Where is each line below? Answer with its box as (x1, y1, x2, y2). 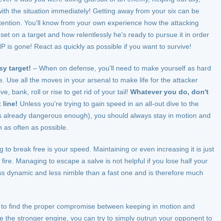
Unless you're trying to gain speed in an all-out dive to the (18, 100, 199, 108)
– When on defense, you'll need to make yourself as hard (31, 64, 211, 72)
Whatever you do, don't (130, 88, 209, 96)
